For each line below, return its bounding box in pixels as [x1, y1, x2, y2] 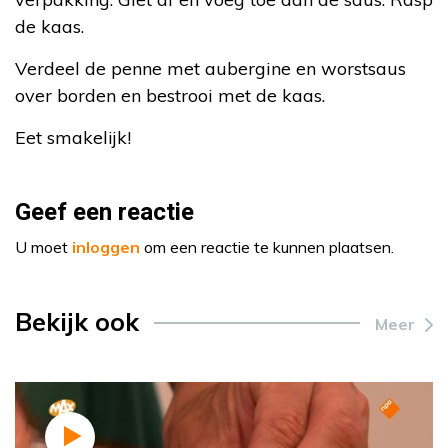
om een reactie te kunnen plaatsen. [140, 237, 394, 257]
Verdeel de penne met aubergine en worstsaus [15, 57, 406, 80]
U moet [15, 237, 72, 257]
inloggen [72, 237, 140, 257]
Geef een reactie [15, 195, 194, 230]
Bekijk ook [15, 306, 139, 337]
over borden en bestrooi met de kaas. [15, 84, 325, 107]
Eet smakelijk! [15, 126, 131, 149]
